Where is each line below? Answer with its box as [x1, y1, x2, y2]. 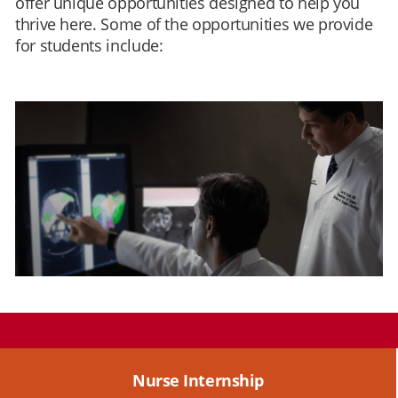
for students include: [15, 35, 163, 57]
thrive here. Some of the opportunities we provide [15, 13, 373, 36]
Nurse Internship [132, 370, 264, 392]
